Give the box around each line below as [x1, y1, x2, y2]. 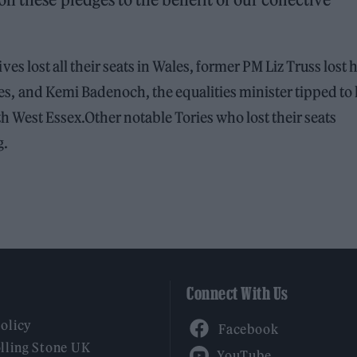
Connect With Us [186, 284, 288, 304]
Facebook [218, 308, 278, 325]
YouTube [216, 337, 271, 354]
